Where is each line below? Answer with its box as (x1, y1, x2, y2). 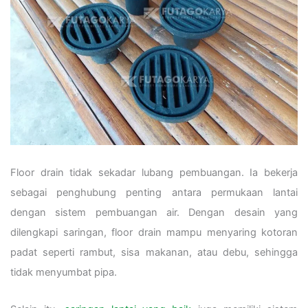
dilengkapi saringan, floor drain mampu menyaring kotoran (10, 225, 298, 239)
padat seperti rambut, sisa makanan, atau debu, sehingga (10, 245, 298, 258)
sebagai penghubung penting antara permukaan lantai (10, 186, 298, 199)
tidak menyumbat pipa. (10, 265, 117, 278)
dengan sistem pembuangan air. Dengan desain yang (10, 206, 298, 219)
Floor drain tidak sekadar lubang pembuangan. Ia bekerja (10, 166, 298, 179)
